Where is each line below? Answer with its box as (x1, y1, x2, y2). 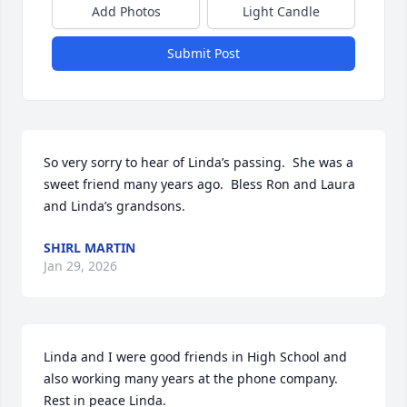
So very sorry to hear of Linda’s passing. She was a (44, 154, 353, 171)
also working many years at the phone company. (44, 370, 338, 387)
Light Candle (243, 3, 320, 20)
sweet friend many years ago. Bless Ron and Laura (44, 175, 355, 193)
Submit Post (167, 45, 240, 62)
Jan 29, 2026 (44, 257, 117, 274)
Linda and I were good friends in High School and (44, 348, 347, 365)
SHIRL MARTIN (44, 239, 135, 256)
